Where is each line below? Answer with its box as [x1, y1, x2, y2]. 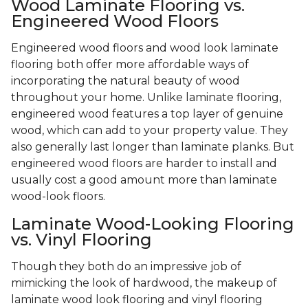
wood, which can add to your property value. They [11, 124, 288, 137]
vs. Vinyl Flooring [11, 230, 152, 250]
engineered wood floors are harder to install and [11, 157, 277, 170]
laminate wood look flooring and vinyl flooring [11, 293, 263, 307]
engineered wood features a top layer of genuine [11, 107, 283, 121]
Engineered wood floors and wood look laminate [11, 41, 278, 55]
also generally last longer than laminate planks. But [11, 140, 294, 154]
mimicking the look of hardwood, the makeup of [11, 276, 277, 290]
